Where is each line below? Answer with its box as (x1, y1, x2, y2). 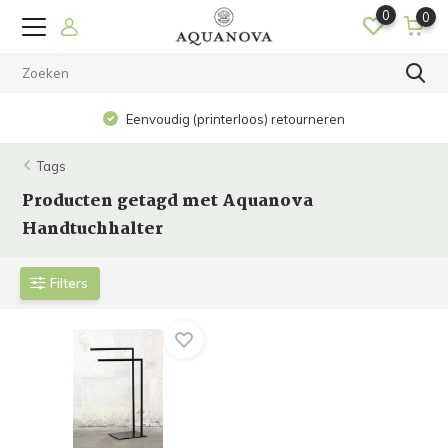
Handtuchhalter (22, 216, 164, 243)
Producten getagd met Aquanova (22, 188, 314, 215)
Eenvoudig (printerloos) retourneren (123, 111, 346, 127)
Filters (50, 274, 89, 291)
